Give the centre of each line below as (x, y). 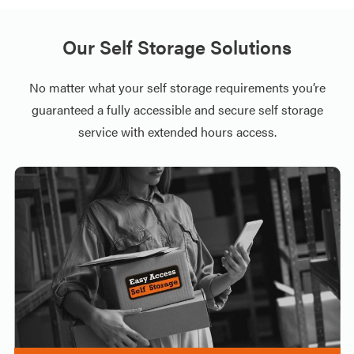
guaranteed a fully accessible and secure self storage (177, 109)
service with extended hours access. (177, 132)
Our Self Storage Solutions (177, 47)
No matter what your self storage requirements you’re (177, 87)
